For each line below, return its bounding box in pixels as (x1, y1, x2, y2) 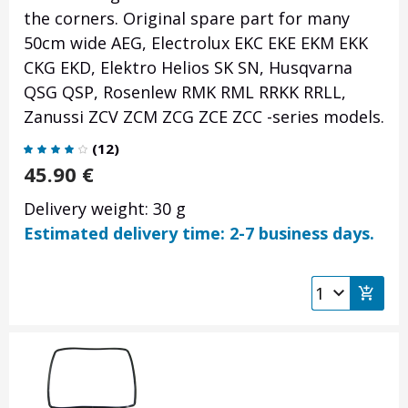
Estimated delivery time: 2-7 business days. (24, 222, 374, 245)
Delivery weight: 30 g (24, 198, 186, 220)
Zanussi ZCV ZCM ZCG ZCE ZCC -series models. (24, 106, 384, 128)
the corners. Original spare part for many (24, 7, 350, 30)
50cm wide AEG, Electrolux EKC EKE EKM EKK (24, 32, 368, 55)
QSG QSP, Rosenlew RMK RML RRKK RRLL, (24, 81, 346, 104)
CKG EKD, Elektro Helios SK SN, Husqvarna (24, 56, 352, 79)
